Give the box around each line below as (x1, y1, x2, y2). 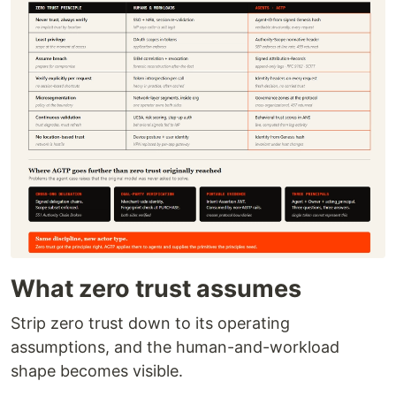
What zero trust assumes (11, 274, 301, 304)
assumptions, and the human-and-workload (11, 338, 339, 357)
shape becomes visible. (11, 362, 183, 381)
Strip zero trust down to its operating (11, 314, 290, 333)
